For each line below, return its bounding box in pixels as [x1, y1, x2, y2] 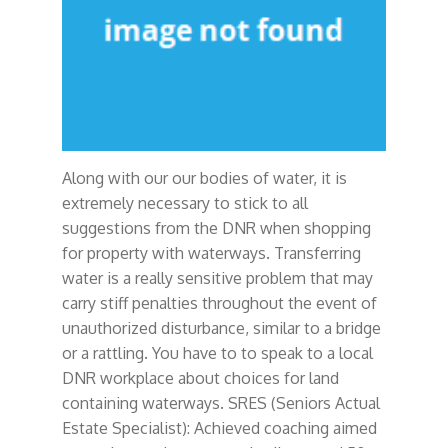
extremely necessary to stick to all [61, 192, 308, 213]
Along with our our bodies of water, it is [61, 167, 347, 188]
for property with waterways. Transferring [61, 242, 361, 263]
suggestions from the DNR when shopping [61, 217, 371, 238]
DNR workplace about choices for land [61, 367, 339, 388]
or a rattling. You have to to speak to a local [61, 342, 373, 363]
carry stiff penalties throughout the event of [61, 292, 377, 313]
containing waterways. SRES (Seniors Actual [61, 392, 380, 413]
